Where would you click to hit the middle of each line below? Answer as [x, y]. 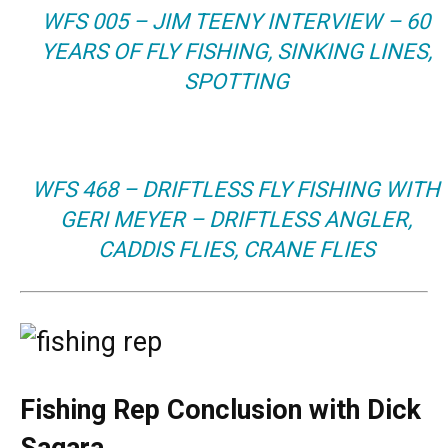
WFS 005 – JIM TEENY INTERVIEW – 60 [236, 21]
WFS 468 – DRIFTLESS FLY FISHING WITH [236, 189]
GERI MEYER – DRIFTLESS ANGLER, [236, 219]
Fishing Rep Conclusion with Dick [220, 409]
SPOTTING [236, 81]
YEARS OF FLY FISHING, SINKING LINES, [236, 51]
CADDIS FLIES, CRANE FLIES [236, 249]
